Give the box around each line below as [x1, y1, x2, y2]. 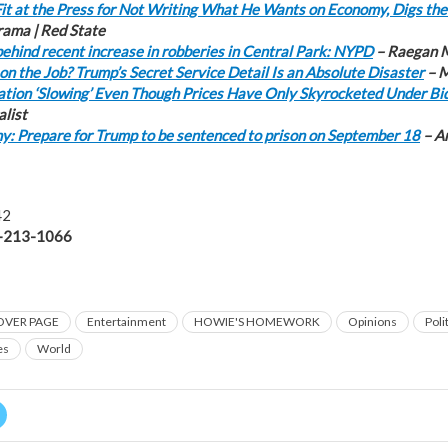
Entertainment [87, 314, 166, 329]
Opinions [348, 314, 397, 329]
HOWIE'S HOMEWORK [194, 314, 320, 329]
